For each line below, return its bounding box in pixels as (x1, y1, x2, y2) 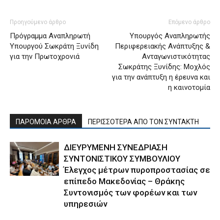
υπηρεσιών (64, 198, 107, 209)
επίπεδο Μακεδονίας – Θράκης (64, 176, 185, 186)
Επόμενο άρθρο (168, 18, 210, 26)
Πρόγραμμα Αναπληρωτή (10, 31, 90, 40)
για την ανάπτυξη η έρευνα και (112, 72, 210, 82)
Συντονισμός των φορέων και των (64, 187, 197, 197)
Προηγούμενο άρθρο (10, 18, 66, 26)
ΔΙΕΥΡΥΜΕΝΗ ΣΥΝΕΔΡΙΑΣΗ (64, 142, 167, 152)
